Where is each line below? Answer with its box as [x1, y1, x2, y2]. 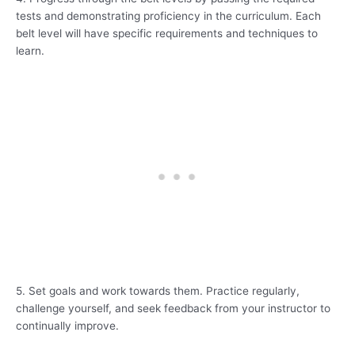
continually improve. [16, 319, 119, 333]
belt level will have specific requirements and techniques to [16, 26, 318, 40]
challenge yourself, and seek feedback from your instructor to [16, 302, 330, 315]
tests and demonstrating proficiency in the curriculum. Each [16, 9, 321, 22]
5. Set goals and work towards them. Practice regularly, [16, 284, 300, 298]
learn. [16, 44, 44, 57]
